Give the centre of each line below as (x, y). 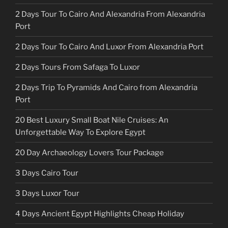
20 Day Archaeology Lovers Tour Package (90, 152)
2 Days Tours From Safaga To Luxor (78, 67)
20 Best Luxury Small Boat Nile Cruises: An (92, 120)
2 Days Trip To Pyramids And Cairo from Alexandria (106, 87)
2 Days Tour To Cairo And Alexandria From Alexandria (110, 14)
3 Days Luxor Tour (47, 193)
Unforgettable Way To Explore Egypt (80, 132)
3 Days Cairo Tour (47, 173)
